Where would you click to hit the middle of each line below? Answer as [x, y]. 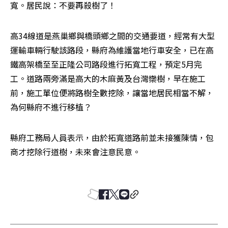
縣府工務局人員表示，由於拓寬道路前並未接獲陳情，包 [112, 137]
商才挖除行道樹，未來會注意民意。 [76, 151]
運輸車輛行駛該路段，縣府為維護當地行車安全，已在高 [112, 50]
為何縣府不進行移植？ [52, 107]
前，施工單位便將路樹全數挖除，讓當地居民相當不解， [112, 92]
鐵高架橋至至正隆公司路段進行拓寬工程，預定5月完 [106, 64]
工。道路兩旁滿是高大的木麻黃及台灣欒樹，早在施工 [108, 78]
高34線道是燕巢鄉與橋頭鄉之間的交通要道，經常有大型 [112, 35]
